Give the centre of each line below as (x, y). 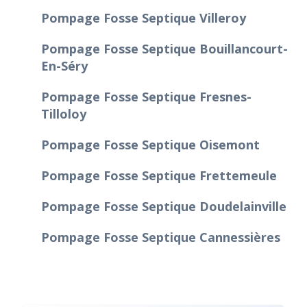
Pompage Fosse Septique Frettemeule (159, 175)
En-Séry (64, 65)
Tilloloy (64, 113)
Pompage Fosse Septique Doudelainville (164, 206)
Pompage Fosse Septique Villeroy (144, 17)
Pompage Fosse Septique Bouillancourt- (164, 48)
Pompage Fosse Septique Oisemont (150, 144)
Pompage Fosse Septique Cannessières (161, 237)
